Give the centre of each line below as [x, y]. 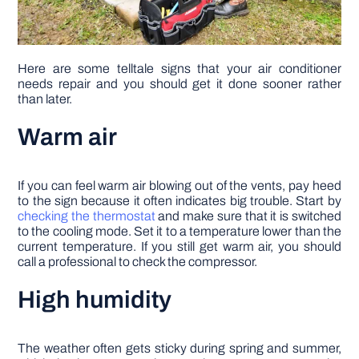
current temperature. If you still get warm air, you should [179, 247]
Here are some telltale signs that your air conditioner [179, 69]
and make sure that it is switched [248, 216]
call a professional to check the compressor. [138, 262]
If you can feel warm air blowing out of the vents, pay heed [179, 186]
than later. [45, 99]
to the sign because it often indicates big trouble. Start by [179, 201]
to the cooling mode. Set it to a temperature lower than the [179, 232]
